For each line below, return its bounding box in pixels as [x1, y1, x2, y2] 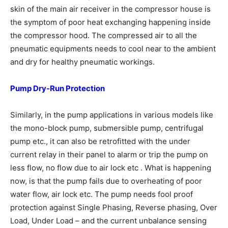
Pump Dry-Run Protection [10, 83, 105, 93]
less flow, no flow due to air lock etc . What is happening [10, 163, 211, 173]
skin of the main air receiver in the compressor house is [10, 4, 211, 14]
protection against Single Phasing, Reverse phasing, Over [10, 203, 217, 212]
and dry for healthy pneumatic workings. [10, 57, 155, 67]
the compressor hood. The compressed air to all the [10, 31, 197, 40]
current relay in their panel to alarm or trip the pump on [10, 150, 208, 159]
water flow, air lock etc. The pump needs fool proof [10, 189, 193, 199]
